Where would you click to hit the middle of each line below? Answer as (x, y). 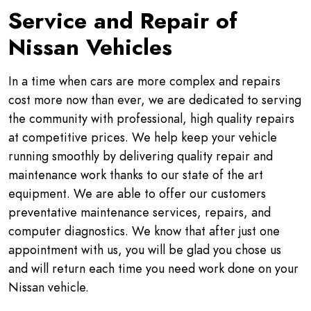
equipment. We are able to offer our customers (137, 193)
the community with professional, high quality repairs (151, 118)
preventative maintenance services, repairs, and (140, 212)
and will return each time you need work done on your (153, 268)
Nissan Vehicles (90, 47)
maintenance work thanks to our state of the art (136, 174)
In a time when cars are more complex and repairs (144, 81)
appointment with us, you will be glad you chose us (145, 249)
